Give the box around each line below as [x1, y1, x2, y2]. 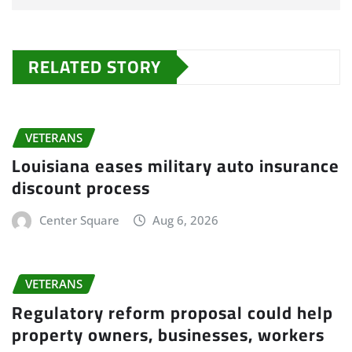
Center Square [38, 212, 119, 229]
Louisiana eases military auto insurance [12, 149, 339, 183]
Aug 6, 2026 [152, 212, 219, 229]
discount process [12, 171, 150, 205]
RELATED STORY [28, 49, 161, 83]
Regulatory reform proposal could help [12, 296, 333, 329]
